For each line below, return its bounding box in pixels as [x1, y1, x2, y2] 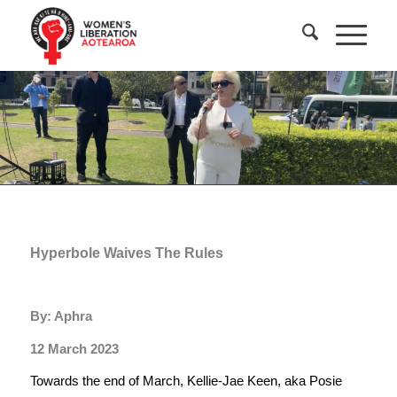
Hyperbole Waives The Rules [29, 245, 223, 261]
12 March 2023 [29, 340, 119, 356]
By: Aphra [29, 307, 92, 323]
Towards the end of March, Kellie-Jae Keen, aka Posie [29, 373, 342, 389]
